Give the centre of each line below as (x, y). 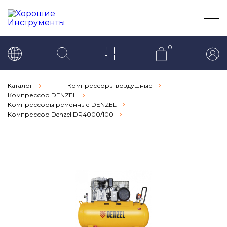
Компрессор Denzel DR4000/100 (61, 114)
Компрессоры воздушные (110, 85)
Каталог (20, 85)
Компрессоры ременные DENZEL (62, 105)
